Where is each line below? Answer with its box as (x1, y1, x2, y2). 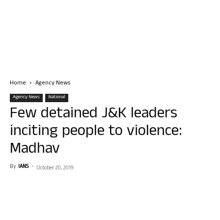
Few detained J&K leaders (10, 102, 177, 128)
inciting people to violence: (10, 119, 182, 145)
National (48, 93, 65, 102)
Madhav (10, 137, 60, 163)
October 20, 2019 (36, 164, 74, 173)
